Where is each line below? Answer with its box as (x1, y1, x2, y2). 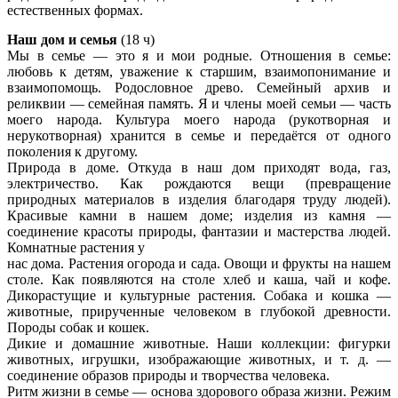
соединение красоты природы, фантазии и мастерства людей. (7, 223, 391, 239)
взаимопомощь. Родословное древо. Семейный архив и (7, 79, 391, 95)
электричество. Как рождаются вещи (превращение (7, 175, 391, 191)
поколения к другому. (7, 143, 138, 159)
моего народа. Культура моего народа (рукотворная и (7, 111, 391, 127)
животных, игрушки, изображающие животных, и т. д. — (7, 351, 391, 367)
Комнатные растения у (7, 239, 145, 255)
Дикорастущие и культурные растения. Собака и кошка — (7, 287, 391, 303)
